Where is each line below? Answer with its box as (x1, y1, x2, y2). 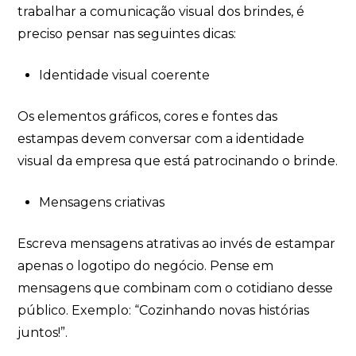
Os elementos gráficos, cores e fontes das (17, 108, 278, 124)
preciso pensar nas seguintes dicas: (17, 25, 237, 41)
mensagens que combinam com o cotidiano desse (17, 280, 334, 296)
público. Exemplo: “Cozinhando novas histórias (17, 302, 310, 318)
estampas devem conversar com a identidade (17, 130, 305, 146)
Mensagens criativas (38, 194, 164, 210)
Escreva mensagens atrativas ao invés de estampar (17, 235, 336, 251)
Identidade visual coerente (38, 67, 210, 83)
